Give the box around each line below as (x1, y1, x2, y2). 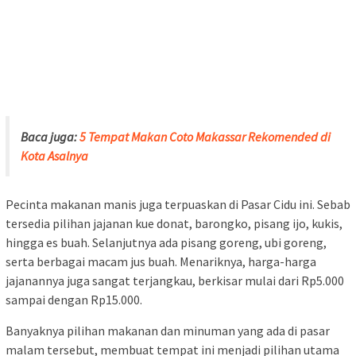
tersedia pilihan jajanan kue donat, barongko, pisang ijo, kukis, (6, 215, 342, 232)
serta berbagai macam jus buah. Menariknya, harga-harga (6, 253, 316, 270)
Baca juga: (21, 129, 79, 145)
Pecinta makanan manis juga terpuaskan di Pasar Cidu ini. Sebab (6, 196, 350, 213)
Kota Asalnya (21, 148, 88, 164)
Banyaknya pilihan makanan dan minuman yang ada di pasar (6, 323, 330, 339)
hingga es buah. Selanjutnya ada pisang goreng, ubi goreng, (6, 234, 327, 251)
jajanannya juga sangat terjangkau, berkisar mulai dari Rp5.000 (6, 273, 344, 289)
